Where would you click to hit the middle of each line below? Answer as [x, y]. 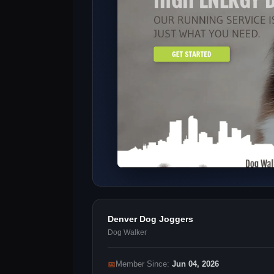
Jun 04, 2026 [195, 265]
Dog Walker [127, 233]
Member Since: [144, 265]
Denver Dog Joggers [150, 219]
